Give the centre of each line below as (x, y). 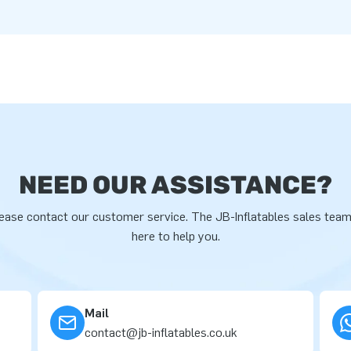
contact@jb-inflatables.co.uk (161, 333)
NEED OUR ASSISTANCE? (175, 185)
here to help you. (175, 236)
